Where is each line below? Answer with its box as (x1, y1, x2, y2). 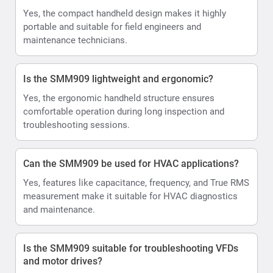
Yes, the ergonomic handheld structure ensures (23, 92, 214, 104)
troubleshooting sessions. (23, 119, 130, 130)
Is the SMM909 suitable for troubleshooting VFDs (23, 242, 238, 254)
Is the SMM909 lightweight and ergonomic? (23, 73, 213, 85)
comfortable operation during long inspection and (23, 105, 224, 117)
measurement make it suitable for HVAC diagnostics (23, 190, 238, 202)
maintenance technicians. (23, 34, 127, 46)
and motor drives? (23, 255, 102, 267)
